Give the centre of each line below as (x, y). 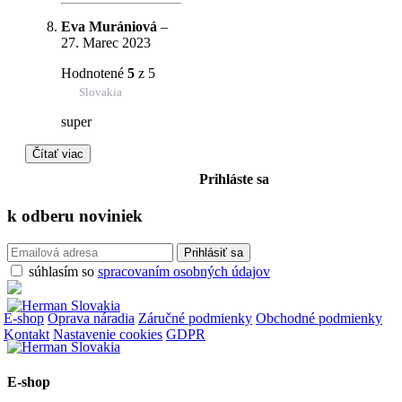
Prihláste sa (234, 179)
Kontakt (26, 334)
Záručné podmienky (195, 318)
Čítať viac (58, 153)
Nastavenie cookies (108, 334)
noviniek (111, 216)
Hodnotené (94, 73)
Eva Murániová (109, 26)
